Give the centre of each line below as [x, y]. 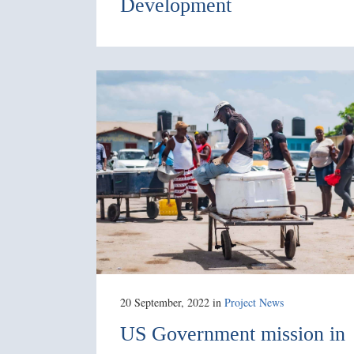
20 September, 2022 [165, 302]
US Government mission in [233, 333]
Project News [254, 302]
